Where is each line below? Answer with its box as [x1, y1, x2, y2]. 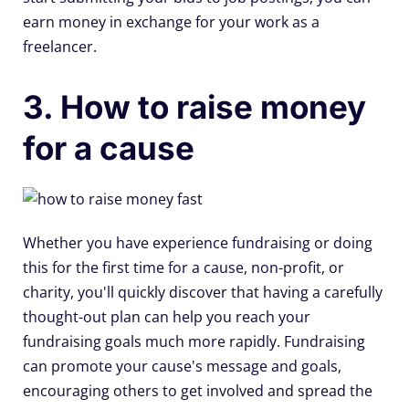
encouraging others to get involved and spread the [23, 381, 372, 402]
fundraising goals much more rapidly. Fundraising [23, 331, 365, 352]
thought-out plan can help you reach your [23, 307, 310, 328]
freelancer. [23, 37, 97, 58]
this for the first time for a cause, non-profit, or [23, 257, 344, 278]
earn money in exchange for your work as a [23, 12, 320, 33]
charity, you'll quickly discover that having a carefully [23, 282, 383, 303]
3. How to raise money [23, 88, 366, 127]
